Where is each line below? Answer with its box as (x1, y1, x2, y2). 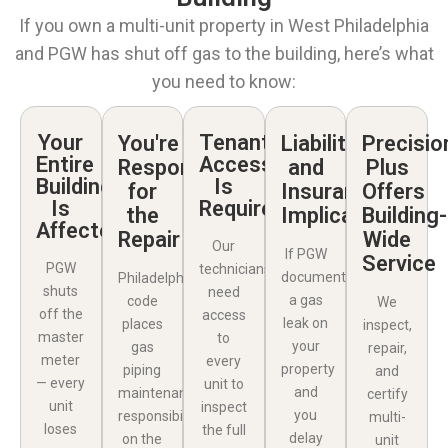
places (121, 315, 163, 332)
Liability (280, 130, 357, 156)
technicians (199, 260, 272, 277)
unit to (203, 375, 244, 392)
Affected (36, 217, 123, 243)
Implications (280, 202, 404, 228)
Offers (362, 178, 426, 204)
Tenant (199, 129, 271, 155)
